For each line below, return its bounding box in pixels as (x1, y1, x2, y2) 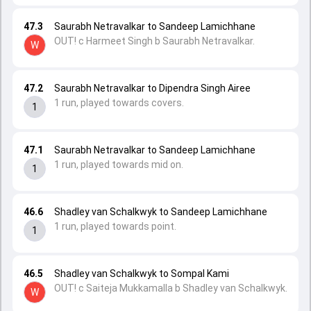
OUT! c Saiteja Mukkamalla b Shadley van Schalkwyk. (54, 283, 287, 294)
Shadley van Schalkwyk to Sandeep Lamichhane (54, 206, 267, 217)
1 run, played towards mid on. (54, 159, 183, 170)
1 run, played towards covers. (54, 97, 184, 108)
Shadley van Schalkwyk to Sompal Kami (54, 268, 229, 279)
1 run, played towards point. (54, 221, 176, 232)
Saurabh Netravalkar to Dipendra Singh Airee (54, 83, 251, 94)
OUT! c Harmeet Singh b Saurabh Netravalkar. (54, 35, 255, 47)
